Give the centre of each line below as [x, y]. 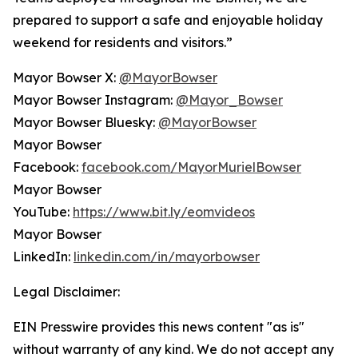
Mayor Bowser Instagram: [94, 100]
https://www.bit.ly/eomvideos [164, 212]
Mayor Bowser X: [66, 78]
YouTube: [43, 212]
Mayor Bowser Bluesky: [86, 122]
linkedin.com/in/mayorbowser [167, 257]
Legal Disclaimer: [66, 292]
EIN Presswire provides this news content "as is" [159, 327]
